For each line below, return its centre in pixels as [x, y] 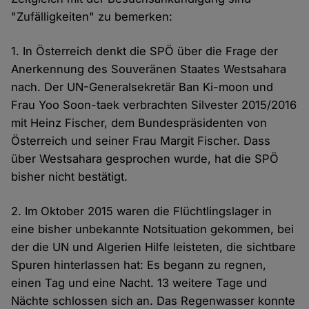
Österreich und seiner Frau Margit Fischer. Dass [141, 141]
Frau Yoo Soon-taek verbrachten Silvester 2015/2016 [154, 105]
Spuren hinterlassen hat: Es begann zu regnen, [139, 265]
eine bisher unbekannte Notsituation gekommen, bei [153, 229]
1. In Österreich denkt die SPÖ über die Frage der [145, 51]
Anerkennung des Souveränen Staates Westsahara [149, 69]
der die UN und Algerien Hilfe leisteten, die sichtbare [154, 247]
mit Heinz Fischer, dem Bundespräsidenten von [139, 123]
